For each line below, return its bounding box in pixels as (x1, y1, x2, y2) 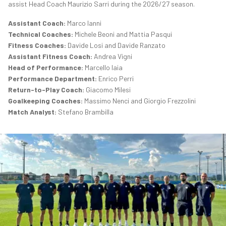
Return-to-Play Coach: (8, 85, 84, 94)
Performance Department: (8, 74, 97, 83)
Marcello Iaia (83, 63, 123, 72)
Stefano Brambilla (56, 107, 114, 117)
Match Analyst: (8, 107, 56, 117)
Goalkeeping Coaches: (8, 96, 83, 105)
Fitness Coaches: (8, 41, 66, 50)
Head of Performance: (8, 63, 83, 72)
